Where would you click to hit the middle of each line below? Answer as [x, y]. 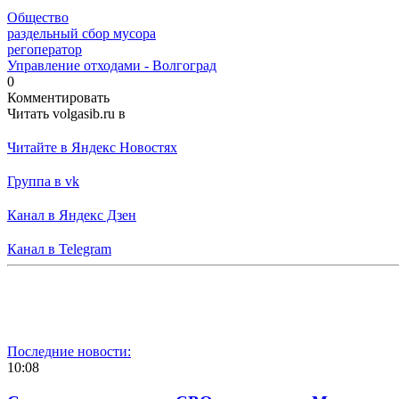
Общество [38, 17]
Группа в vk [43, 181]
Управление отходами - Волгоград [112, 65]
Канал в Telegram [59, 248]
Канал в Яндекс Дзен [72, 215]
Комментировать [58, 97]
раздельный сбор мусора [81, 33]
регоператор [45, 49]
